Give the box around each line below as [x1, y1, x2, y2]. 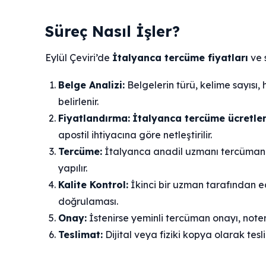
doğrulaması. [58, 195, 118, 208]
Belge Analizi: [58, 79, 125, 91]
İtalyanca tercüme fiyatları [112, 52, 248, 64]
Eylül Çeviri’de [45, 52, 112, 64]
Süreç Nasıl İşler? [45, 22, 180, 41]
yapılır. [58, 162, 87, 175]
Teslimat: [58, 229, 103, 241]
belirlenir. [58, 96, 99, 108]
